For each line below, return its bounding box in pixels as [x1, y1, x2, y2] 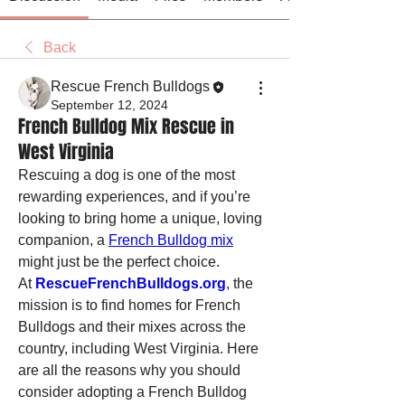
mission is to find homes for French [18, 297, 240, 313]
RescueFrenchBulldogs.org [35, 276, 226, 291]
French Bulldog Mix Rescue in [18, 113, 234, 140]
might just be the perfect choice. [18, 254, 220, 269]
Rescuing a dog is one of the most [18, 167, 235, 183]
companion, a [18, 232, 108, 248]
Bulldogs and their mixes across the [18, 319, 246, 334]
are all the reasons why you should [18, 363, 240, 378]
